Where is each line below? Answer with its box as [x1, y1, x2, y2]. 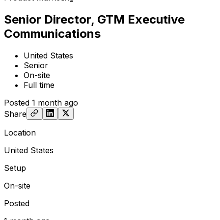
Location [4, 127, 36, 137]
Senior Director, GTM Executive [4, 12, 185, 27]
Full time [24, 80, 55, 90]
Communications [4, 26, 101, 41]
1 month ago [32, 97, 78, 108]
